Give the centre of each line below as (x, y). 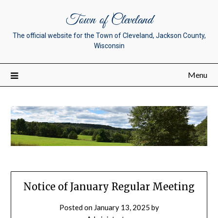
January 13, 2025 (122, 208)
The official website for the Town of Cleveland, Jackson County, (109, 36)
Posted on (76, 208)
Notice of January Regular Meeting (109, 187)
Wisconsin (109, 46)
